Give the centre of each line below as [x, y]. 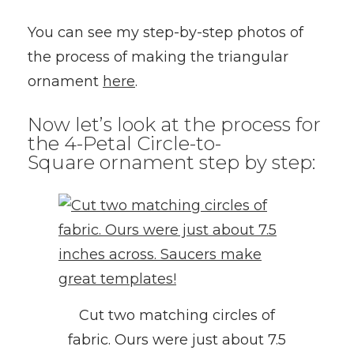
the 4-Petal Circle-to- [124, 143]
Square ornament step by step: [171, 162]
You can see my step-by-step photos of [166, 32]
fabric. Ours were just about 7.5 [177, 339]
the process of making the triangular [158, 57]
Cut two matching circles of [177, 315]
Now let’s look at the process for [174, 124]
